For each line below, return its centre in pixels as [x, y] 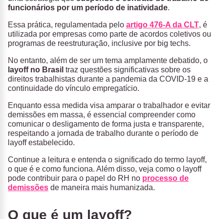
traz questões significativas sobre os [127, 70]
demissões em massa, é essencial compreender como [102, 115]
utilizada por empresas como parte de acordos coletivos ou [109, 34]
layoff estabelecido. [41, 143]
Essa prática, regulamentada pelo [67, 25]
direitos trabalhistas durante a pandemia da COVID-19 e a [108, 79]
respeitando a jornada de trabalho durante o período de [103, 133]
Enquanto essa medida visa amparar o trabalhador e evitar [109, 106]
